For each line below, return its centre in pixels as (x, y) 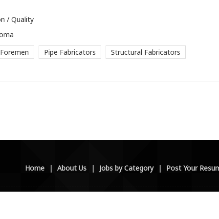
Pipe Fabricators (70, 52)
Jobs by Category (126, 168)
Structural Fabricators (146, 52)
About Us (72, 168)
